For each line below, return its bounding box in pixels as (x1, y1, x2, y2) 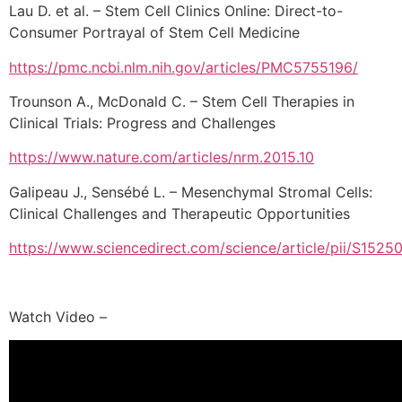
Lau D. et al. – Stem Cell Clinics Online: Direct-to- (9, 2, 343, 21)
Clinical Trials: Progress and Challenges (9, 113, 275, 132)
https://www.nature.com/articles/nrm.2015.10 (9, 148, 314, 167)
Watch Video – (9, 307, 107, 326)
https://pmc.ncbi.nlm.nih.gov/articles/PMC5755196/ (9, 57, 358, 76)
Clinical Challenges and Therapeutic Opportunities (9, 204, 350, 223)
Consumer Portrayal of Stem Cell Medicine (9, 23, 300, 42)
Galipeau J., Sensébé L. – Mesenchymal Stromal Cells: (9, 182, 372, 201)
